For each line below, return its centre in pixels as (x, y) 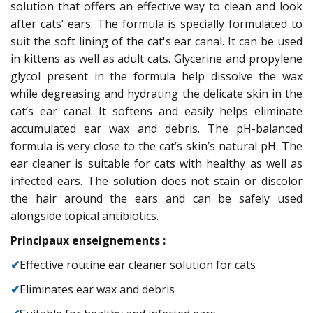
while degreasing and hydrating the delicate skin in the (156, 93)
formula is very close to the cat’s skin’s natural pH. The (156, 146)
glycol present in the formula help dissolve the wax (156, 76)
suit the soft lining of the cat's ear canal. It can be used (156, 41)
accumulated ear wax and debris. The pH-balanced (156, 128)
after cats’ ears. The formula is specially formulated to (156, 23)
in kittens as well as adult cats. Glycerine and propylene (156, 58)
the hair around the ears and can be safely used (156, 198)
